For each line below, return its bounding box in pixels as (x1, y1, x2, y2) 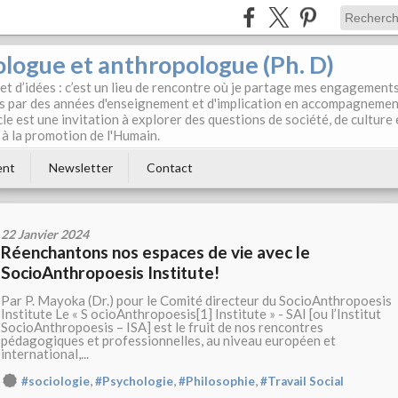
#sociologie (21, 374, 90, 388)
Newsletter (49, 160, 113, 175)
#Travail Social (260, 374, 344, 388)
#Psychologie (95, 374, 173, 388)
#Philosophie (179, 374, 255, 388)
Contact (147, 160, 193, 175)
